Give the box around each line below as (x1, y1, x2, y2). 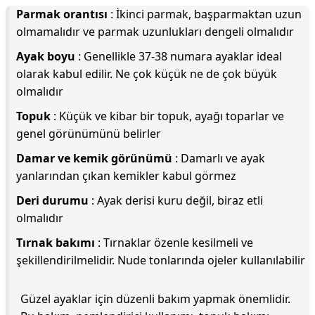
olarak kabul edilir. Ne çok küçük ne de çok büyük (16, 66, 277, 82)
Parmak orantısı (16, 6, 108, 22)
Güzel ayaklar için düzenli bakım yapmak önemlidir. (20, 291, 290, 307)
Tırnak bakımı (16, 235, 95, 250)
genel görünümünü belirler (16, 126, 161, 141)
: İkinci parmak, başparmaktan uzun (108, 6, 302, 22)
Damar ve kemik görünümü (16, 150, 172, 166)
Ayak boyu (16, 49, 75, 64)
